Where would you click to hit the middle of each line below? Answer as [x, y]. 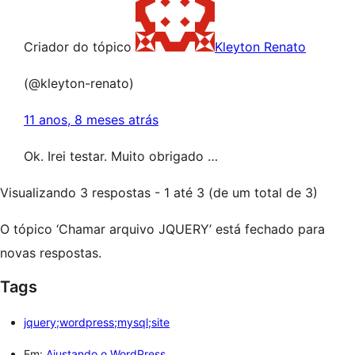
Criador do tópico [78, 47]
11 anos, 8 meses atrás [91, 120]
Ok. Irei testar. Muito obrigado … [121, 156]
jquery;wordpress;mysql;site [97, 322]
